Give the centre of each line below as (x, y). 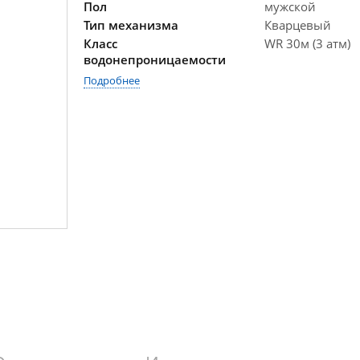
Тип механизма (131, 25)
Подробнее (112, 80)
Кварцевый (298, 25)
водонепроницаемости (155, 59)
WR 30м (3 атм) (307, 43)
